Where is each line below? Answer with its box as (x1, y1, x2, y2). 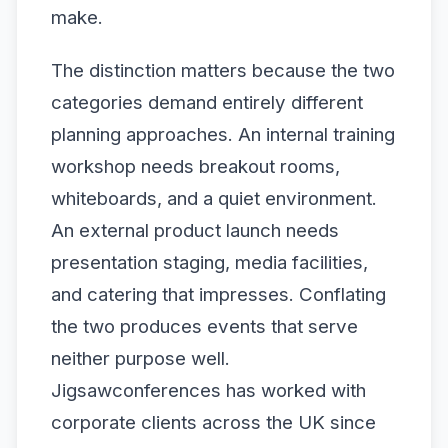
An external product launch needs (51, 219, 339, 242)
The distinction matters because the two (51, 59, 395, 82)
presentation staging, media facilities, (51, 251, 368, 274)
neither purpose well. (51, 347, 230, 370)
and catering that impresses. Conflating (51, 283, 386, 306)
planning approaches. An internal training (51, 123, 395, 146)
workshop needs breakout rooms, (51, 155, 340, 178)
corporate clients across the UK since (51, 411, 376, 434)
